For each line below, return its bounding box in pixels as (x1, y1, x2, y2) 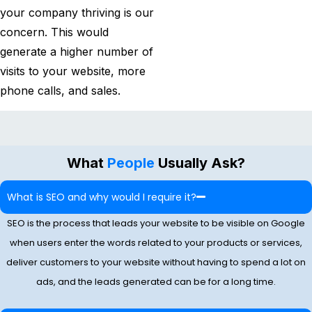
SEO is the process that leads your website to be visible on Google (7, 216, 305, 230)
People (107, 154, 155, 171)
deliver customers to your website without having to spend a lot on (6, 255, 306, 269)
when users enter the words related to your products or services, (10, 235, 302, 249)
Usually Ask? (155, 154, 245, 171)
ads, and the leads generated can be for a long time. (36, 274, 276, 288)
